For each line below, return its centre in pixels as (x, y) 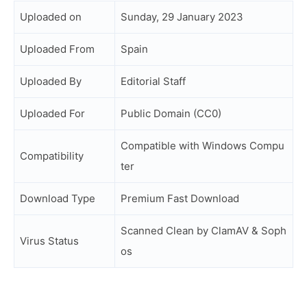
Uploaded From (57, 49)
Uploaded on (51, 17)
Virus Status (49, 241)
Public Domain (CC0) (171, 113)
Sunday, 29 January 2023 (182, 17)
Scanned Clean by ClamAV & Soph (204, 231)
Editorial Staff (153, 81)
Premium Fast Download (180, 198)
